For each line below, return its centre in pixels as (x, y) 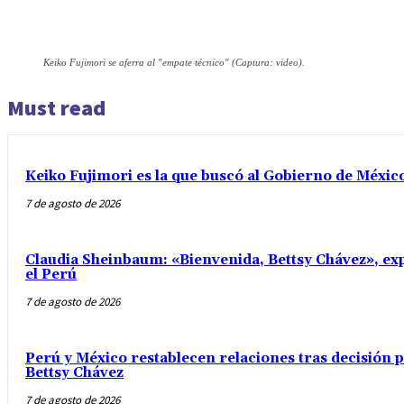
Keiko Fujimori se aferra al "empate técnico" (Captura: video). (174, 62)
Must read (56, 107)
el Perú (51, 274)
